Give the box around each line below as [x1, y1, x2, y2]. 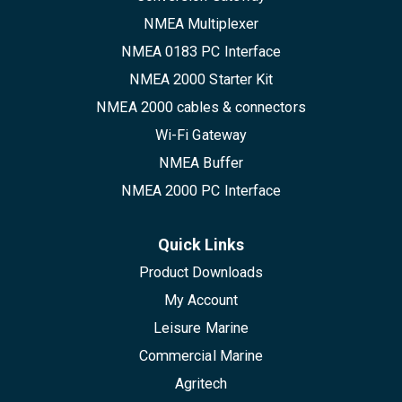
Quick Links [157, 234, 245, 254]
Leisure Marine [153, 319, 249, 336]
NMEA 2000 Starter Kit [129, 70, 273, 88]
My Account [163, 291, 239, 309]
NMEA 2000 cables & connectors [96, 98, 306, 116]
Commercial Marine [139, 346, 263, 364]
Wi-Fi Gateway [155, 126, 247, 144]
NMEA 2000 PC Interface [121, 181, 281, 199]
